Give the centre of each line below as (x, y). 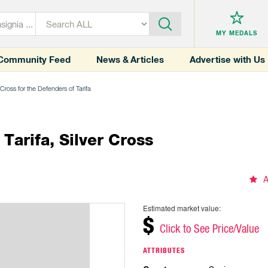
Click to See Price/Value (209, 229)
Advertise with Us (227, 60)
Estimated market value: (182, 208)
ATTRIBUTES (164, 251)
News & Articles (130, 60)
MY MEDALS (237, 33)
